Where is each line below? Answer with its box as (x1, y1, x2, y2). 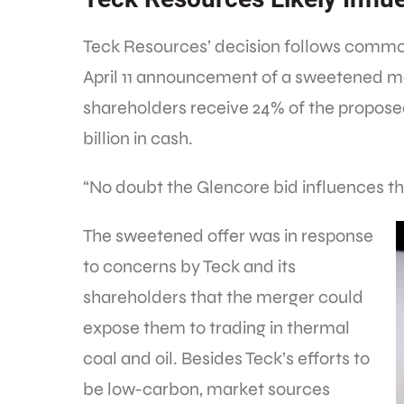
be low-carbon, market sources (83, 378, 330, 401)
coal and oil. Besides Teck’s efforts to (83, 347, 370, 371)
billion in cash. (83, 127, 193, 151)
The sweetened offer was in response (83, 225, 373, 248)
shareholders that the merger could (83, 286, 363, 309)
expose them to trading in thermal (83, 317, 350, 340)
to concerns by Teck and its (83, 255, 296, 279)
